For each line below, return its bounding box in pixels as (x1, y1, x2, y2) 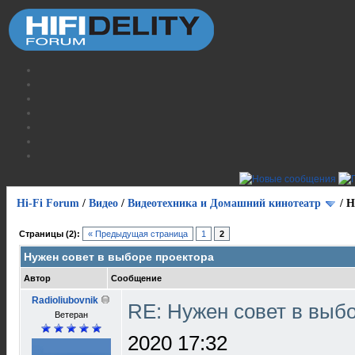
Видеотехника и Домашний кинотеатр (128, 197, 321, 209)
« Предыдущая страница (88, 229, 188, 239)
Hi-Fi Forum (17, 197, 79, 209)
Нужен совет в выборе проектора (24, 250, 214, 263)
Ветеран (54, 310, 88, 319)
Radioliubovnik (32, 295, 98, 306)
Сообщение (111, 273, 162, 283)
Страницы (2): (19, 229, 80, 239)
